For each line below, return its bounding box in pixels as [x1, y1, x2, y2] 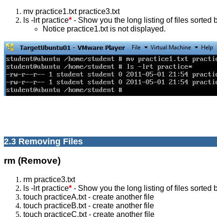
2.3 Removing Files [4, 136, 83, 146]
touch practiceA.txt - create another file [23, 193, 154, 201]
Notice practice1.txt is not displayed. [43, 24, 166, 33]
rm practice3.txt [23, 175, 75, 184]
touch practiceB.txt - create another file [23, 201, 154, 210]
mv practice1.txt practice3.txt [23, 7, 120, 15]
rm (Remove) [4, 155, 61, 166]
